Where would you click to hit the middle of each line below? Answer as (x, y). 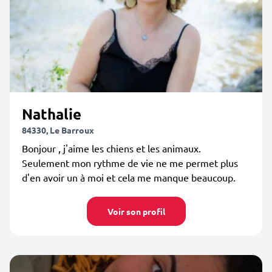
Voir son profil (136, 211)
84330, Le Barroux (58, 130)
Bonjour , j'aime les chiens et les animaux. (111, 148)
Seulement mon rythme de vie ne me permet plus (130, 163)
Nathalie (52, 114)
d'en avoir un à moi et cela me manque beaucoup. (129, 177)
